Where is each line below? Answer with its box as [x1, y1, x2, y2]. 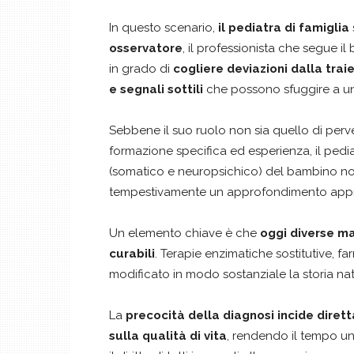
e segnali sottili [109, 81, 203, 96]
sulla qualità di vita [109, 328, 227, 343]
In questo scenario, [109, 20, 215, 35]
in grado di [109, 61, 173, 76]
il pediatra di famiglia [215, 20, 349, 35]
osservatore [109, 40, 183, 55]
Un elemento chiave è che [109, 225, 260, 240]
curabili [109, 246, 155, 261]
